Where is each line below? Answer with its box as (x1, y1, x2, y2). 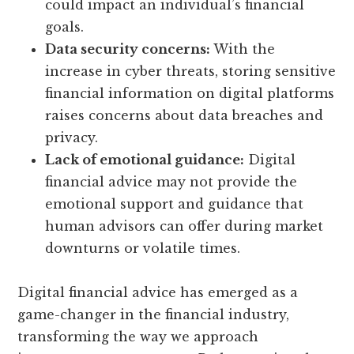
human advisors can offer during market (45, 218, 324, 235)
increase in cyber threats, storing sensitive (45, 63, 337, 80)
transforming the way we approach (17, 329, 259, 345)
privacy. (45, 130, 99, 146)
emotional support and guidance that (45, 196, 304, 213)
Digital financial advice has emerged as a (17, 284, 299, 301)
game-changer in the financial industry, (17, 307, 290, 323)
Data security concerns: (45, 41, 211, 58)
